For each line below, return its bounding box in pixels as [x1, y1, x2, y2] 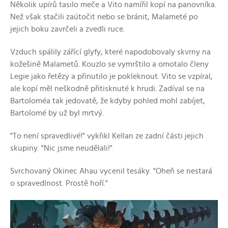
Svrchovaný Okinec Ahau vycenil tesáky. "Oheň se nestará [10, 166, 212, 175]
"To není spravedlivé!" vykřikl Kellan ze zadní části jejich [10, 131, 204, 140]
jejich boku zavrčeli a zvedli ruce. [10, 24, 125, 33]
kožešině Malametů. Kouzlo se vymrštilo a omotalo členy [10, 60, 209, 68]
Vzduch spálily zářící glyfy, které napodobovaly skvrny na [10, 47, 211, 56]
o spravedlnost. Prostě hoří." [10, 179, 108, 187]
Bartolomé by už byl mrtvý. [10, 108, 104, 117]
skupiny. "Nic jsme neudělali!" [10, 144, 112, 152]
